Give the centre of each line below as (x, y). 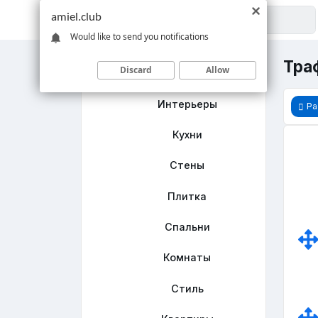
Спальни (187, 227)
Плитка (187, 196)
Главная (187, 73)
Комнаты (187, 258)
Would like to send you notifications (139, 36)
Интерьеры (187, 104)
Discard (136, 70)
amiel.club (76, 17)
